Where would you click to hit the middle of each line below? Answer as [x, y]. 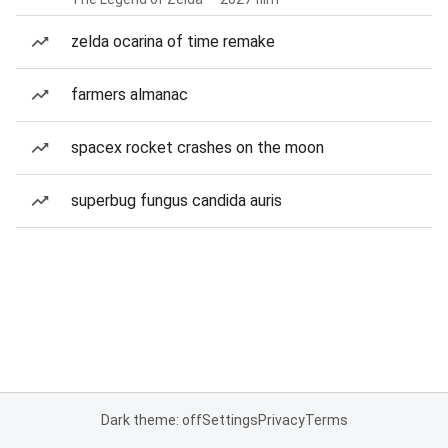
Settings [229, 420]
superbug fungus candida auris [176, 200]
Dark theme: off [151, 420]
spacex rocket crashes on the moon [197, 147]
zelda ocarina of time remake [173, 41]
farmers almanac [129, 94]
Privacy [281, 420]
